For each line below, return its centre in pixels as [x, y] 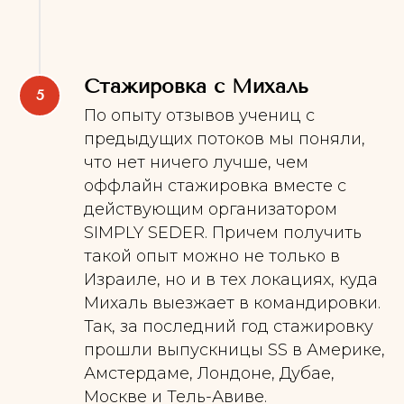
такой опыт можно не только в [212, 256]
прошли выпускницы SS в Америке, [234, 349]
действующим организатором [211, 209]
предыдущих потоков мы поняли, [225, 138]
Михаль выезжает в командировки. [232, 303]
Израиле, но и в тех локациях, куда [231, 279]
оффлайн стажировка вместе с [215, 185]
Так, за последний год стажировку [229, 326]
